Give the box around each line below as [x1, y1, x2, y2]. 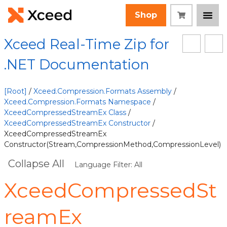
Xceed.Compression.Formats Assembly [33, 87, 172, 96]
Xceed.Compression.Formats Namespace [4, 97, 151, 106]
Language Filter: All [74, 160, 142, 169]
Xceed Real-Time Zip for [4, 36, 169, 53]
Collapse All [8, 158, 64, 170]
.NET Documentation [4, 56, 149, 73]
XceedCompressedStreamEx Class [4, 108, 126, 117]
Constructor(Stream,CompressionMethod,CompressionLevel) [4, 140, 221, 149]
